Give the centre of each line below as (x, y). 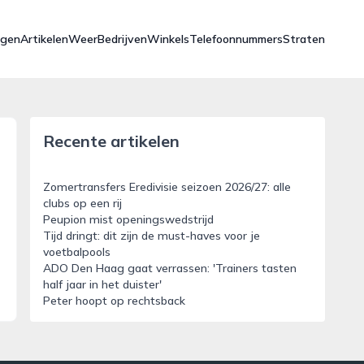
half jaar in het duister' (102, 284)
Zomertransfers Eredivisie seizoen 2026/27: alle (167, 187)
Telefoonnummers (236, 39)
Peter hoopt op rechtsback (114, 301)
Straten (304, 39)
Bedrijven (122, 39)
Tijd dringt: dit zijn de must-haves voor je (151, 236)
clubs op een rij (82, 203)
